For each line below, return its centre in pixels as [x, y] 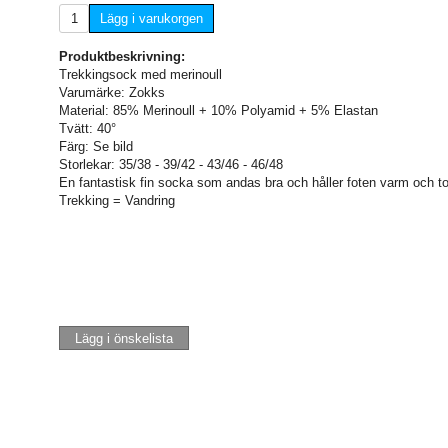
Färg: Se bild [96, 146]
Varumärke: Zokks [112, 92]
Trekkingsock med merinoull [140, 74]
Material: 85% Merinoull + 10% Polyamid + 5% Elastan [218, 110]
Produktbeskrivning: [122, 56]
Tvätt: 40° [87, 128]
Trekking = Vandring [117, 200]
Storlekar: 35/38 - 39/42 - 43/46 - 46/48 [171, 164]
